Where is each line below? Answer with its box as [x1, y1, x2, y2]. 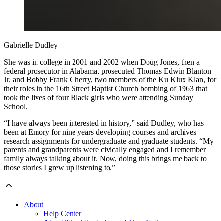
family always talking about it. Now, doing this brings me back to [4, 154, 207, 163]
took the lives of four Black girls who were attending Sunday [4, 93, 193, 102]
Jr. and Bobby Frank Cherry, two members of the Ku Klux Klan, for [4, 75, 216, 84]
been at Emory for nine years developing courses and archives [4, 127, 196, 136]
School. [4, 102, 28, 110]
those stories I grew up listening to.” [4, 163, 115, 172]
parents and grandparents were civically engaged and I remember [4, 145, 206, 154]
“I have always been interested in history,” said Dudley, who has [4, 118, 204, 127]
